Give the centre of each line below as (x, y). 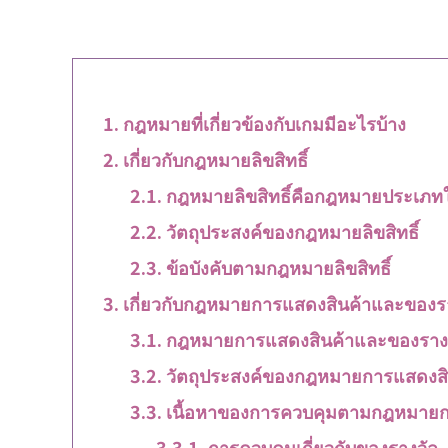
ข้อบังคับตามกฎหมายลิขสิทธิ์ (278, 267)
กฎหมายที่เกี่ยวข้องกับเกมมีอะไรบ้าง (264, 123)
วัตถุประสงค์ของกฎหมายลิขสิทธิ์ (292, 231)
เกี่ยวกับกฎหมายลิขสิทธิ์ (215, 159)
